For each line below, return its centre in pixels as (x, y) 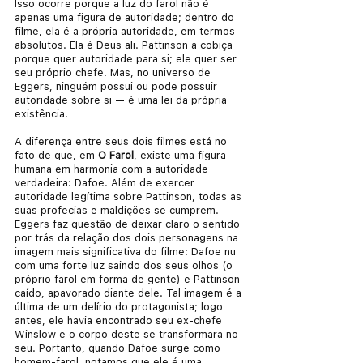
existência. (41, 113)
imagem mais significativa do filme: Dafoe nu (127, 251)
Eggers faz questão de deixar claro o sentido (129, 224)
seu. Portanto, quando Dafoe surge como (119, 348)
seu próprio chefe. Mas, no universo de (114, 72)
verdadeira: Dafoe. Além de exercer (106, 182)
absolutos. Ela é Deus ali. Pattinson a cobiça (125, 45)
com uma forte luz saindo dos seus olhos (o (125, 265)
